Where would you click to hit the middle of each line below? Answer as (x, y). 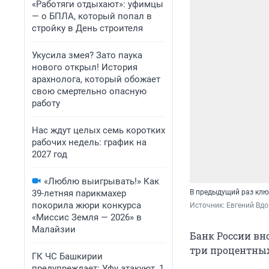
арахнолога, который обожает (96, 79)
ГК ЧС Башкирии (67, 256)
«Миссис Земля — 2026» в (87, 217)
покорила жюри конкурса (86, 205)
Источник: (208, 206)
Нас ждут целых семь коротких (98, 130)
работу (46, 103)
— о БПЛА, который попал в (92, 16)
